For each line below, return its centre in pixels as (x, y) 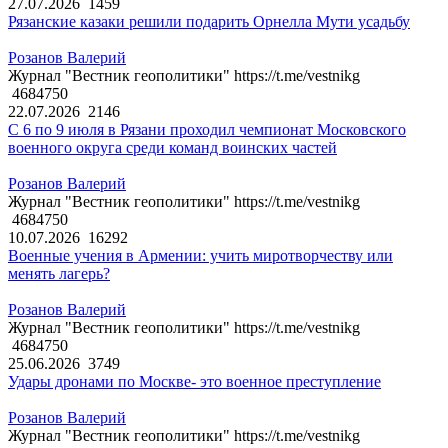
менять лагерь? (59, 274)
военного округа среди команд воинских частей (172, 148)
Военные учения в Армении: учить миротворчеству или (200, 256)
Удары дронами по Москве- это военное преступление (194, 382)
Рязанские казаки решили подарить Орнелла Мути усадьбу (209, 22)
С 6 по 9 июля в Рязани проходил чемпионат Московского (207, 130)
